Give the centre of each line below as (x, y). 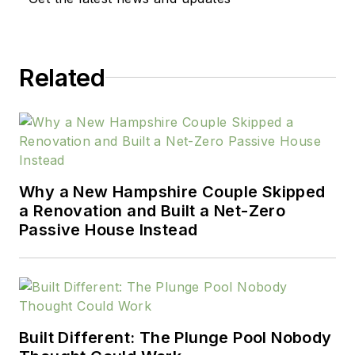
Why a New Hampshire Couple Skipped (172, 191)
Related (62, 77)
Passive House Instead (109, 229)
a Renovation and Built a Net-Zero (153, 210)
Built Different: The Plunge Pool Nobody (176, 337)
